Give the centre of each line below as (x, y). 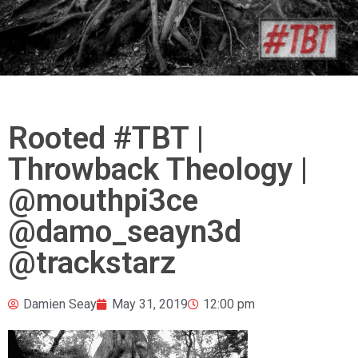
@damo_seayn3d (125, 231)
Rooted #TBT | (106, 138)
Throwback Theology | (158, 169)
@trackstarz (92, 263)
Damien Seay (60, 304)
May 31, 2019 (150, 304)
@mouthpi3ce (103, 200)
